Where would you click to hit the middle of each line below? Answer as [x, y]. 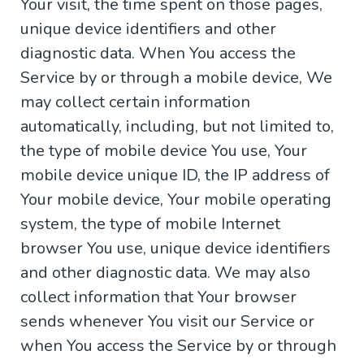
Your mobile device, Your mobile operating [176, 200]
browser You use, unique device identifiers [175, 249]
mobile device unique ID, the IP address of [175, 175]
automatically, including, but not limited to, [177, 127]
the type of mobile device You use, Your [164, 151]
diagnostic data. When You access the [158, 54]
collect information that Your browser [158, 297]
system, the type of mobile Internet [150, 224]
